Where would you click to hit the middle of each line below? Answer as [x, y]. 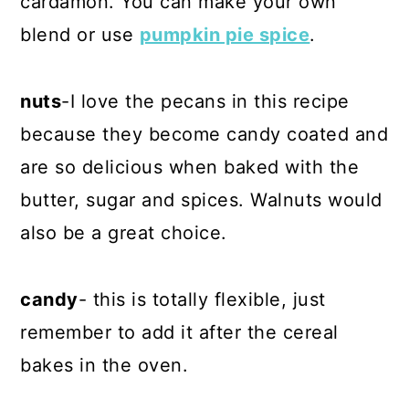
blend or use [80, 34]
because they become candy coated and [204, 134]
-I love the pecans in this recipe [205, 101]
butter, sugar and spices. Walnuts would [201, 199]
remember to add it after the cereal [179, 332]
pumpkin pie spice [225, 34]
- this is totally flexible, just [202, 299]
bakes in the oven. [105, 365]
